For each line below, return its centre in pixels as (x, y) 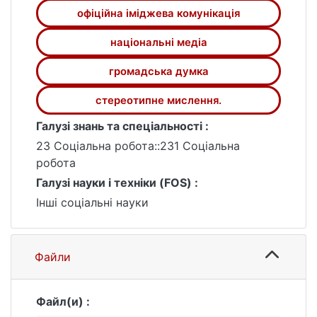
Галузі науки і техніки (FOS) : (117, 183)
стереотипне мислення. (158, 100)
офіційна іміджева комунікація (158, 13)
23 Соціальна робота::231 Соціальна (138, 146)
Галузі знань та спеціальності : (122, 126)
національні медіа (158, 42)
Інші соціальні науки (92, 202)
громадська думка (158, 71)
